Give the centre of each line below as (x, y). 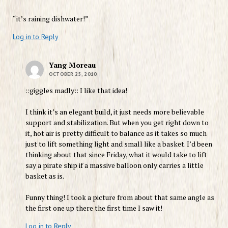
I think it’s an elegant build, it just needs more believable (115, 111)
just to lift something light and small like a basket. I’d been (119, 144)
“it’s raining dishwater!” (50, 18)
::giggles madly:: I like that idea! (76, 90)
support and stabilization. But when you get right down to (117, 122)
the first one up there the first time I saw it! (94, 208)
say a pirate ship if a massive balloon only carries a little (114, 165)
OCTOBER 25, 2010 (73, 74)
